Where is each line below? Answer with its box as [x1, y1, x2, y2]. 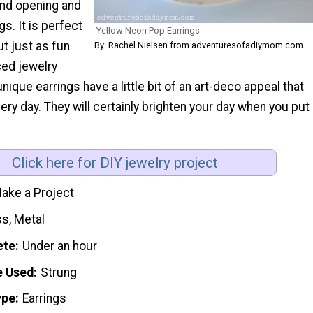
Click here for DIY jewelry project [11, 154, 218, 171]
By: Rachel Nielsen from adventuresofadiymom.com [94, 39, 303, 50]
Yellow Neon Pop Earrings [96, 24, 200, 36]
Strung [41, 265, 78, 279]
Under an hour [22, 238, 98, 253]
